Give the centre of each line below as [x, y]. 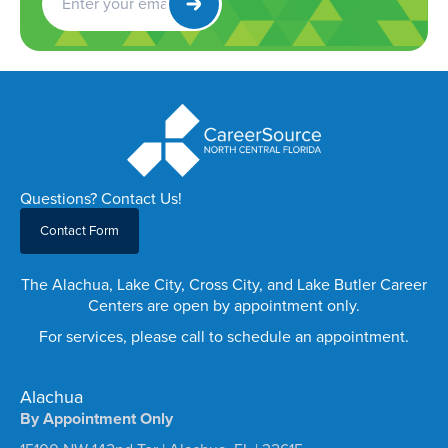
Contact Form [79, 230]
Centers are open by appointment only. [224, 305]
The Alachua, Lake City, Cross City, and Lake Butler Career [224, 284]
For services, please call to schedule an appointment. [224, 336]
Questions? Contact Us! [101, 198]
